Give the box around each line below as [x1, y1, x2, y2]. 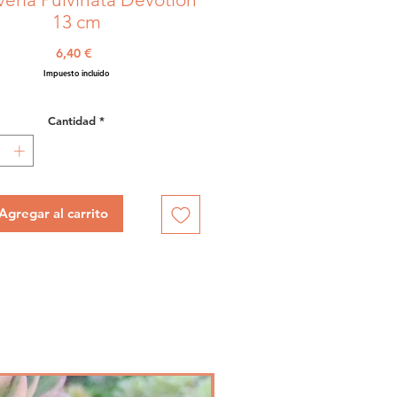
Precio [91, 44, 128, 61]
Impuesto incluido [43, 67, 109, 79]
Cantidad [48, 113, 96, 128]
